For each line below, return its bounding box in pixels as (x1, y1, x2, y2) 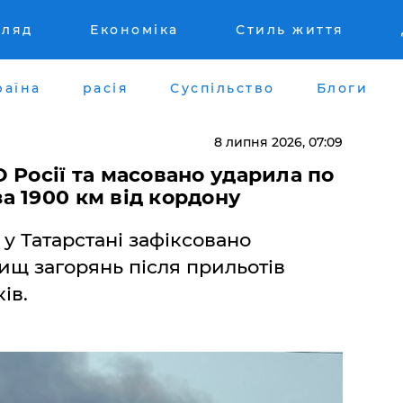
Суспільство (170, 79, 275, 96)
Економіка (90, 22, 179, 38)
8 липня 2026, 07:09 (213, 133, 343, 150)
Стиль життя (236, 22, 345, 38)
